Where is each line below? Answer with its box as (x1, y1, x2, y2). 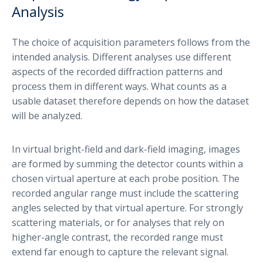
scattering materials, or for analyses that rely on (12, 215, 224, 229)
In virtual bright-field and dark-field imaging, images (12, 142, 240, 156)
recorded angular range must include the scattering (12, 186, 239, 200)
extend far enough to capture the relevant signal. (12, 245, 228, 258)
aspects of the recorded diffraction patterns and (12, 65, 222, 78)
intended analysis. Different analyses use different (12, 50, 231, 63)
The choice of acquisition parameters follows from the (12, 35, 250, 49)
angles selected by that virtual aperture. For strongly (12, 201, 243, 214)
